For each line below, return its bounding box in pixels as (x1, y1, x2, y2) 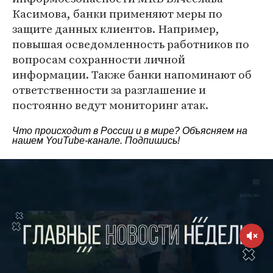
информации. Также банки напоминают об (12, 66, 252, 82)
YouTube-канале (46, 135, 120, 146)
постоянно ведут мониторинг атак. (12, 97, 208, 113)
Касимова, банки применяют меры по (12, 5, 222, 21)
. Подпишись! (120, 135, 180, 146)
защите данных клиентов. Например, (12, 21, 219, 37)
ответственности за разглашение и (12, 82, 206, 97)
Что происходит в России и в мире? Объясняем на (12, 126, 247, 136)
